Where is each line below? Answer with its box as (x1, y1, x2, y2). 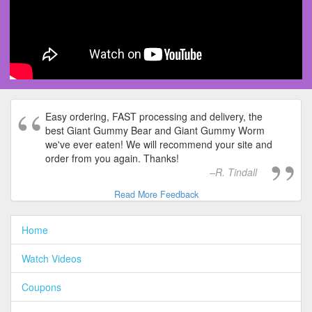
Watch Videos (22, 251, 81, 265)
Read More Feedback (114, 187, 198, 201)
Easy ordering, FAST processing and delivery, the (45, 109, 263, 123)
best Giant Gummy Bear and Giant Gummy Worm (45, 123, 265, 137)
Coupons (22, 279, 61, 294)
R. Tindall (215, 164, 257, 179)
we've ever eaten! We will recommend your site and (45, 136, 272, 151)
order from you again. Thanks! (45, 150, 179, 165)
